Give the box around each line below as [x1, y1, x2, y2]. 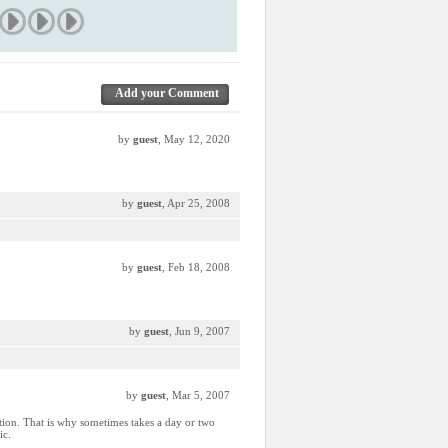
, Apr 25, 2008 [162, 197, 230, 209]
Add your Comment [115, 86, 219, 100]
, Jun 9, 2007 [169, 325, 230, 337]
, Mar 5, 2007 [166, 389, 230, 401]
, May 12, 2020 [158, 133, 230, 145]
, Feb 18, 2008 [162, 261, 230, 273]
